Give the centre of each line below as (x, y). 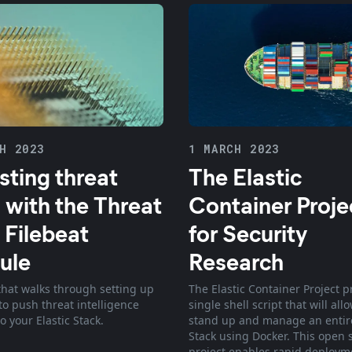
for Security (248, 232)
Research (236, 260)
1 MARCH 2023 (234, 148)
